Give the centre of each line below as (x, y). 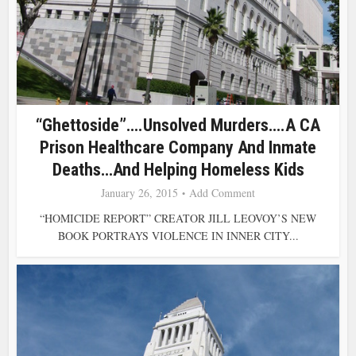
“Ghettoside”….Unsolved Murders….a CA (178, 125)
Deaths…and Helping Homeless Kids (178, 169)
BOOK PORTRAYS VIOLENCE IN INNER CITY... (178, 235)
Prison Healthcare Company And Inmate (178, 147)
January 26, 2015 (139, 192)
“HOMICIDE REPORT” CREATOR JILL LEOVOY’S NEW (178, 218)
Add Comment (222, 192)
